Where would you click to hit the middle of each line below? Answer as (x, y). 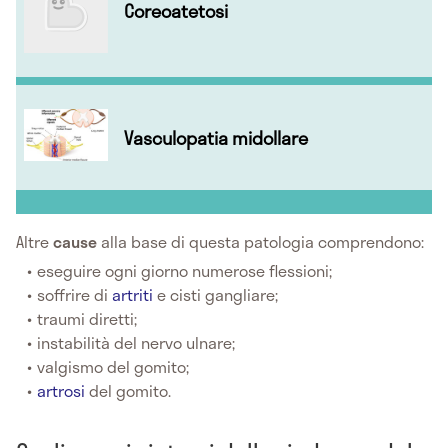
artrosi (63, 391)
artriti (133, 295)
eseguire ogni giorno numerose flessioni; (185, 271)
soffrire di (75, 295)
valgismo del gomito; (113, 367)
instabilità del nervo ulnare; (136, 343)
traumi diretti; (87, 319)
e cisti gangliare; (216, 295)
